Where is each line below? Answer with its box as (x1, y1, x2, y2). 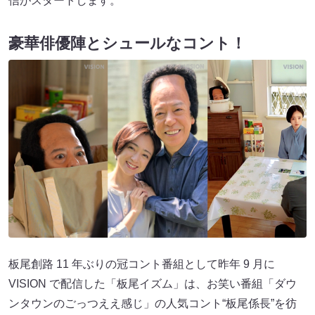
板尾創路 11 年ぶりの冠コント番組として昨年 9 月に (8, 257, 275, 270)
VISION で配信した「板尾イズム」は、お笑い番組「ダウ (8, 277, 297, 290)
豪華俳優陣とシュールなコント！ (8, 34, 246, 53)
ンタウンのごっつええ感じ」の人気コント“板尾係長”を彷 (8, 297, 297, 309)
